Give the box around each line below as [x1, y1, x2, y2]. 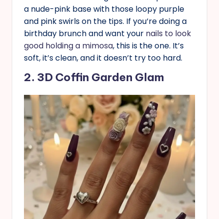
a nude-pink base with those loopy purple [24, 3, 184, 15]
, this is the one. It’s [113, 40, 184, 52]
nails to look [146, 28, 191, 40]
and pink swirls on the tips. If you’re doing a [24, 16, 187, 27]
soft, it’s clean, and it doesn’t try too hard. [24, 52, 182, 64]
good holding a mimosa [24, 40, 113, 52]
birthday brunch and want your [24, 28, 146, 40]
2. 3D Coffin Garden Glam [24, 70, 164, 85]
